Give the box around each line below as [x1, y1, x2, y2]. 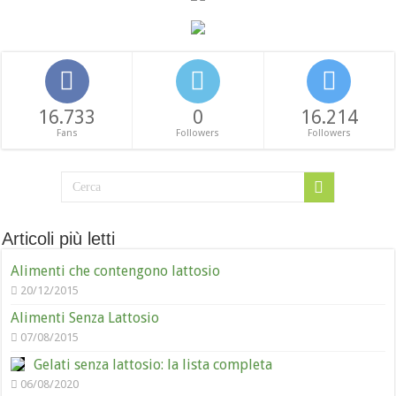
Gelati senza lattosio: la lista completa [34, 356, 273, 373]
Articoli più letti [2, 229, 116, 248]
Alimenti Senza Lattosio [11, 309, 160, 326]
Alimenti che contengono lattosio [11, 263, 221, 279]
